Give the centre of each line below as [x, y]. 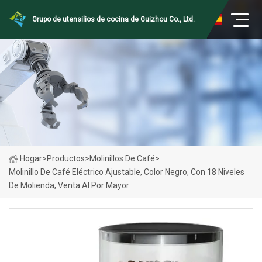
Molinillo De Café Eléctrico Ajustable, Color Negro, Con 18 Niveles [127, 172]
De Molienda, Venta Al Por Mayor [69, 185]
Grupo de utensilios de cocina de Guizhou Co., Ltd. [113, 19]
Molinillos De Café [122, 158]
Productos [66, 158]
